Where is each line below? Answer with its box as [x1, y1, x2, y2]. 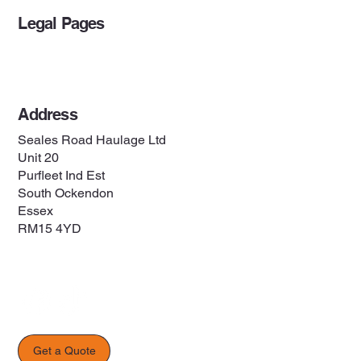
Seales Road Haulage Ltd [18, 131, 167, 147]
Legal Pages [18, 14, 105, 34]
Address [18, 105, 77, 125]
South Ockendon [18, 185, 114, 201]
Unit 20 [18, 149, 60, 165]
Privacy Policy [18, 39, 99, 55]
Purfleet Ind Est [18, 167, 106, 183]
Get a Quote [32, 344, 96, 358]
